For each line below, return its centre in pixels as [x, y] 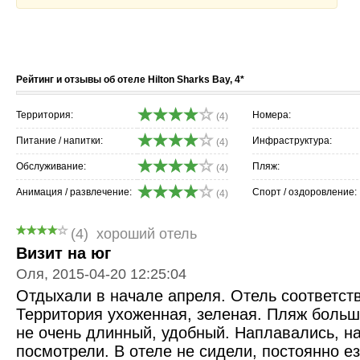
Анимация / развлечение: [74, 192]
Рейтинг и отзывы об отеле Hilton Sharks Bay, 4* [130, 80]
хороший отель [147, 233]
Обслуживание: [51, 166]
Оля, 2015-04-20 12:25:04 [101, 274]
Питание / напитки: [59, 141]
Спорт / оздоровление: [305, 192]
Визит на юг [63, 253]
